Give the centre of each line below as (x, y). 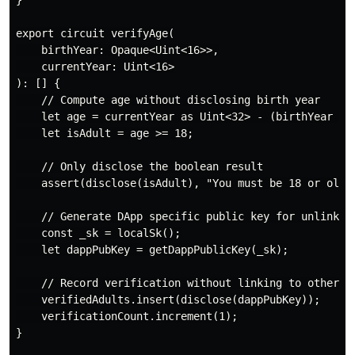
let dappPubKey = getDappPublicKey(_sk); (152, 250)
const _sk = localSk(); (98, 233)
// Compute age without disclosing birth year (168, 100)
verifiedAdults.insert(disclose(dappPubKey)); (168, 300)
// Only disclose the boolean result (139, 167)
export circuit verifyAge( (95, 34)
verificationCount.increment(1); (127, 317)
